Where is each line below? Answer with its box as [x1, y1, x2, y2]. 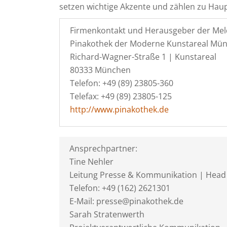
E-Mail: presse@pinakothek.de [69, 196, 183, 207]
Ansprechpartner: [69, 143, 137, 154]
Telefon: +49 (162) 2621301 [69, 182, 170, 194]
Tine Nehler [69, 156, 113, 167]
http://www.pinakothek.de [70, 104, 169, 115]
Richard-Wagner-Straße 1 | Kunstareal [70, 51, 216, 62]
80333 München [70, 64, 131, 75]
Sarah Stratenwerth [69, 209, 144, 220]
